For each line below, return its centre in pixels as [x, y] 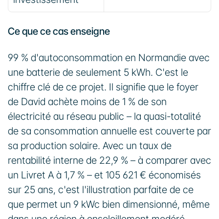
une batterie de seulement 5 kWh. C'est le [98, 72]
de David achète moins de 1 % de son [87, 102]
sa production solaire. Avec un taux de [90, 146]
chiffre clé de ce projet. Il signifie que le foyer [103, 87]
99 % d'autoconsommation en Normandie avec [109, 58]
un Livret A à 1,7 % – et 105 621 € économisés [104, 175]
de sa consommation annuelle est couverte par [109, 131]
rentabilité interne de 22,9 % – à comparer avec [109, 160]
